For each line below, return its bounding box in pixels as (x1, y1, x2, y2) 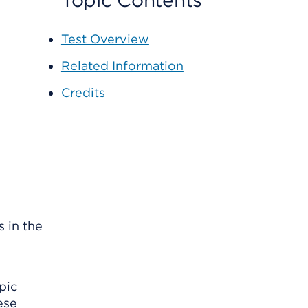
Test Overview (60, 32, 149, 46)
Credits (60, 85, 105, 100)
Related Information (60, 58, 184, 73)
